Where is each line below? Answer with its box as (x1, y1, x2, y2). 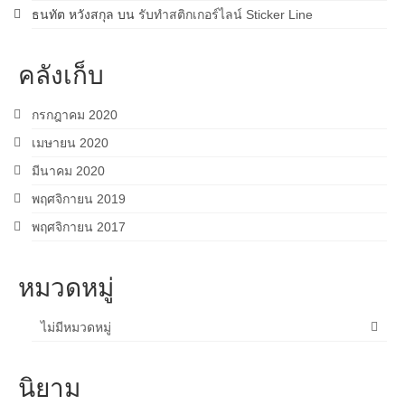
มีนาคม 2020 (32, 164, 105, 179)
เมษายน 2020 (32, 136, 108, 151)
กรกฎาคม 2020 (32, 108, 118, 123)
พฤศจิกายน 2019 (32, 192, 126, 207)
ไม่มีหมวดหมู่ (41, 320, 111, 335)
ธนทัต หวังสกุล (32, 7, 114, 23)
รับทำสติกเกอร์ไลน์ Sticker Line (138, 7, 313, 23)
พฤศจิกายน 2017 (32, 220, 126, 235)
